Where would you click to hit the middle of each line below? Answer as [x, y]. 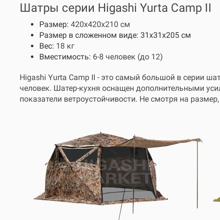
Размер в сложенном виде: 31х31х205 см [115, 35]
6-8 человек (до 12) [128, 57]
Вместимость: [66, 57]
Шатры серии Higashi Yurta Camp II [116, 8]
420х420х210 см [100, 24]
